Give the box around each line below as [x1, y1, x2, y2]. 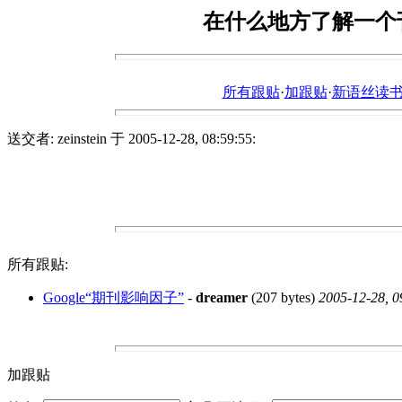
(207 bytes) [248, 289, 319, 305]
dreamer [196, 289, 248, 305]
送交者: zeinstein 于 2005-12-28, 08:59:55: [7, 130, 256, 146]
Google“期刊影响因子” [43, 289, 184, 305]
